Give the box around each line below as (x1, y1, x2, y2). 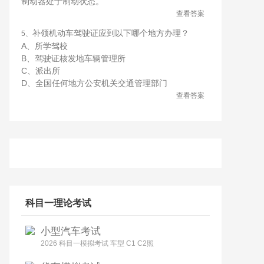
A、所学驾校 (21, 41, 68, 51)
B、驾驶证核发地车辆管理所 (21, 54, 126, 63)
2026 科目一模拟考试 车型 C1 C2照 (41, 239, 154, 247)
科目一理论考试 (25, 198, 91, 208)
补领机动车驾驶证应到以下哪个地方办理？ (32, 28, 189, 38)
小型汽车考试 (41, 226, 101, 237)
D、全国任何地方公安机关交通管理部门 (21, 78, 167, 88)
